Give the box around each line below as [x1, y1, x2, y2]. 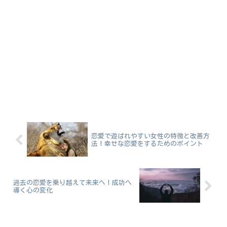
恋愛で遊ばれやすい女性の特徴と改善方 [91, 133, 210, 140]
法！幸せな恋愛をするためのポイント [91, 140, 203, 147]
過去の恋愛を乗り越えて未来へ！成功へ [13, 179, 132, 186]
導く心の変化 [13, 186, 53, 194]
